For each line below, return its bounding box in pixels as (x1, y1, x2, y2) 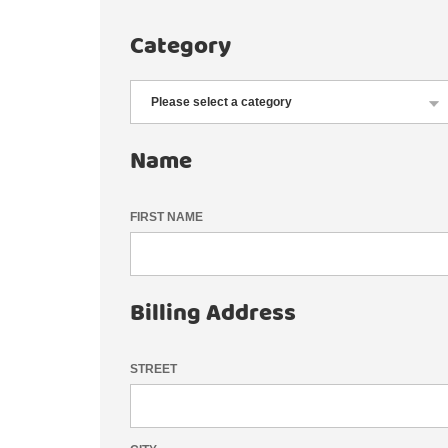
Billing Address (130, 295, 297, 332)
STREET (130, 362, 178, 376)
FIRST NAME (130, 210, 204, 224)
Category (130, 28, 232, 65)
